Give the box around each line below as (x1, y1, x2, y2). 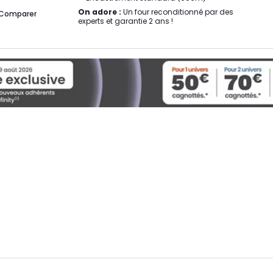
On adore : (78, 7, 121, 17)
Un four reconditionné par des (121, 7, 233, 17)
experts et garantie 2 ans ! (78, 16, 173, 26)
